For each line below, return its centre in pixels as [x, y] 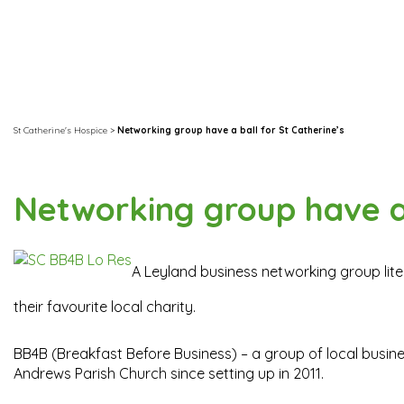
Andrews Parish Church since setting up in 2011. [169, 374]
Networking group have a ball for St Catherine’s [231, 131]
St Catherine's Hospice [60, 131]
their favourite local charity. [105, 307]
